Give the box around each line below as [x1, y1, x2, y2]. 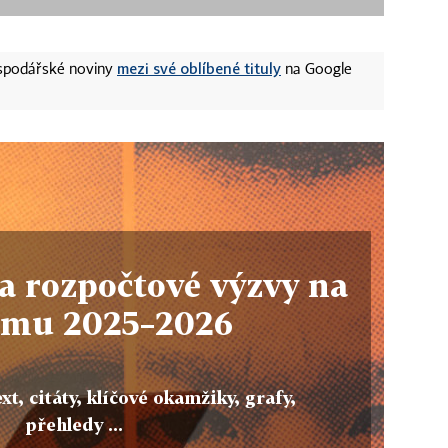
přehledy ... [25, 414, 123, 436]
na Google [281, 62, 352, 77]
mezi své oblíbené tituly [117, 58, 281, 77]
